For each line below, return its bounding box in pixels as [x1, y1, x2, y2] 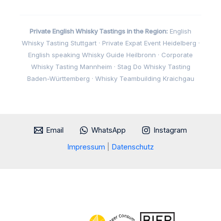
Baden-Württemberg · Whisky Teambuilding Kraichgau [27, 74, 194, 83]
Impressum [67, 143, 107, 152]
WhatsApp [91, 126, 126, 135]
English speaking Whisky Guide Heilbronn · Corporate [28, 51, 193, 59]
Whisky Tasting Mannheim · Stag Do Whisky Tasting [31, 63, 190, 71]
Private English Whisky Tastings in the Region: [30, 27, 168, 36]
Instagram [153, 126, 187, 135]
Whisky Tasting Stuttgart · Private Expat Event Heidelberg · [21, 39, 200, 47]
